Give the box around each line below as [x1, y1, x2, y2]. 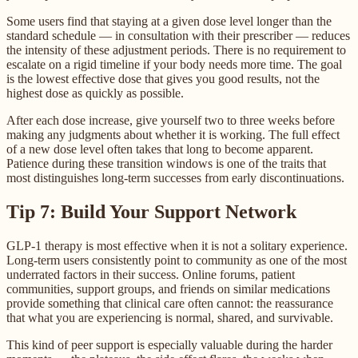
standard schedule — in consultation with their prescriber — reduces [6, 28, 350, 42]
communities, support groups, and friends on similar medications [6, 281, 330, 296]
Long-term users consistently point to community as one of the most [6, 253, 347, 267]
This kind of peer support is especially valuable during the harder [6, 337, 332, 352]
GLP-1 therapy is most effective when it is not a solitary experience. [6, 238, 348, 253]
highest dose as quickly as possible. [6, 86, 184, 100]
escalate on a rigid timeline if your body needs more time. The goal [6, 57, 342, 71]
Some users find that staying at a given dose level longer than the [6, 14, 332, 28]
